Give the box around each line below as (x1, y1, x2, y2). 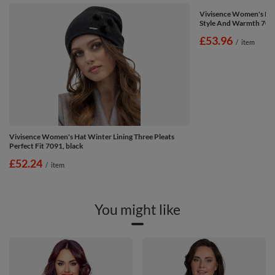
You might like (95, 200, 180, 218)
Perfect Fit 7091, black (9, 141, 83, 150)
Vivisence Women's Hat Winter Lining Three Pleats (9, 131, 174, 141)
